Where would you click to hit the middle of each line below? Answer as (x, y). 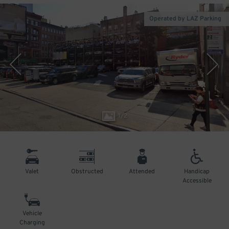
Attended (142, 172)
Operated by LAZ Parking (185, 19)
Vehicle (32, 214)
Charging (32, 223)
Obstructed (87, 172)
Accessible (197, 181)
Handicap (197, 172)
